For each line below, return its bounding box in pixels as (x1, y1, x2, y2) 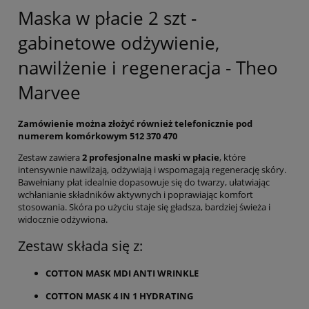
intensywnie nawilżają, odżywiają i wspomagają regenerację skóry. (18, 163, 286, 176)
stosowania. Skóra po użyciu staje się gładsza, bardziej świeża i (18, 200, 270, 213)
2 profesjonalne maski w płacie (82, 150, 219, 163)
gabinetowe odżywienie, (18, 30, 219, 56)
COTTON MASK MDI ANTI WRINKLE (46, 266, 203, 279)
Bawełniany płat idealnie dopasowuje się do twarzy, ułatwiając (18, 175, 270, 188)
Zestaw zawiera (18, 150, 82, 163)
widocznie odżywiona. (18, 212, 108, 226)
